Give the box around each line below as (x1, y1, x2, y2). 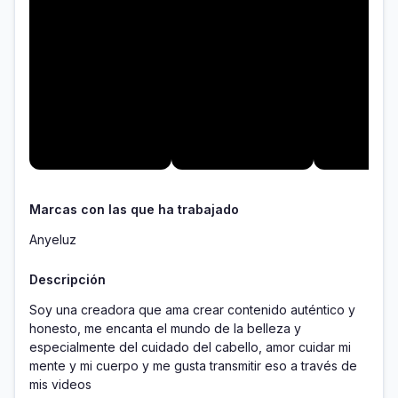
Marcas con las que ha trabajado (29, 202, 239, 218)
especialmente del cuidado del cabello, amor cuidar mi (29, 339, 351, 355)
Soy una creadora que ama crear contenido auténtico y (29, 302, 355, 318)
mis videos (29, 377, 95, 393)
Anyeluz (29, 232, 76, 248)
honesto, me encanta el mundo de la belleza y (29, 321, 301, 337)
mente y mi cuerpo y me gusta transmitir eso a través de (29, 358, 357, 374)
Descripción (29, 272, 106, 288)
